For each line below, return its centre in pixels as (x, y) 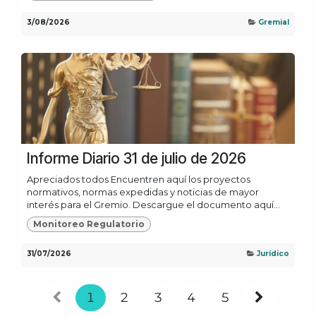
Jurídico (273, 253)
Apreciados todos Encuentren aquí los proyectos (139, 179)
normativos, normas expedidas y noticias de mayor (143, 192)
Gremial (274, 23)
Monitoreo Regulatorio (89, 224)
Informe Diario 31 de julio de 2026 (136, 158)
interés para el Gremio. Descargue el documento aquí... (153, 204)
